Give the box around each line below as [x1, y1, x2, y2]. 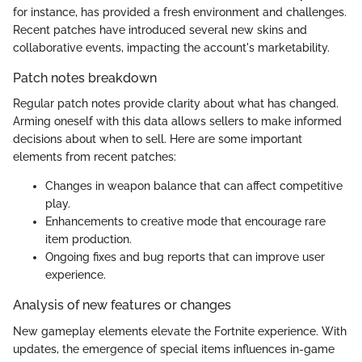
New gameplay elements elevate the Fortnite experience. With [13, 324, 347, 338]
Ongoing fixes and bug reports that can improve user [45, 250, 325, 264]
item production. [45, 233, 132, 246]
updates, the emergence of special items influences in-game [13, 342, 335, 356]
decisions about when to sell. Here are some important [13, 133, 302, 146]
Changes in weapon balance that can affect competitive [45, 179, 343, 193]
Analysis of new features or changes [13, 297, 231, 314]
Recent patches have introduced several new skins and [13, 23, 307, 37]
